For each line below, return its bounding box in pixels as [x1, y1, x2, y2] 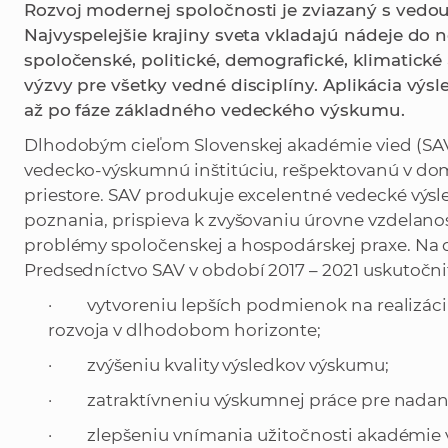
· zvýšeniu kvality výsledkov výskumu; [47, 355, 389, 376]
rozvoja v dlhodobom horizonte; [47, 320, 322, 341]
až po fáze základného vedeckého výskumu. [23, 100, 405, 121]
